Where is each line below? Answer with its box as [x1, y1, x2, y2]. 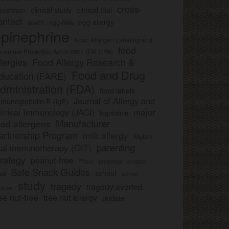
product [127, 157, 146, 166]
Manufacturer [56, 117, 110, 130]
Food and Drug [72, 67, 145, 83]
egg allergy [78, 17, 114, 28]
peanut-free [31, 154, 73, 167]
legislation [100, 108, 128, 118]
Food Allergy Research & [32, 56, 134, 69]
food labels [100, 85, 135, 96]
